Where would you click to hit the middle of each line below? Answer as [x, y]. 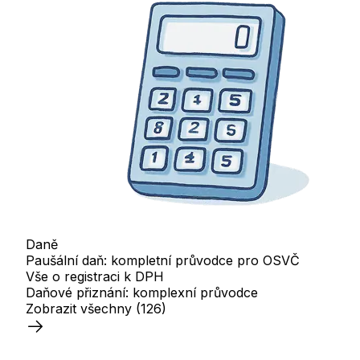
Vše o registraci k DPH [95, 276]
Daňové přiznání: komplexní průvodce [142, 292]
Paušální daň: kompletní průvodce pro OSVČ [163, 260]
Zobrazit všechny [79, 308]
